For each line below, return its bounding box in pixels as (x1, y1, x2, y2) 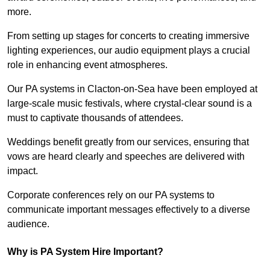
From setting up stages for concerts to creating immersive (7, 30, 250, 41)
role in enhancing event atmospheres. (7, 59, 168, 70)
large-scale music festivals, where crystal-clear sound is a (7, 98, 252, 108)
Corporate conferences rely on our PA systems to (7, 189, 215, 200)
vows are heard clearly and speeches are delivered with (7, 151, 245, 162)
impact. (7, 165, 38, 176)
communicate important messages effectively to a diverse (7, 204, 250, 215)
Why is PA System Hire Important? (7, 246, 163, 257)
